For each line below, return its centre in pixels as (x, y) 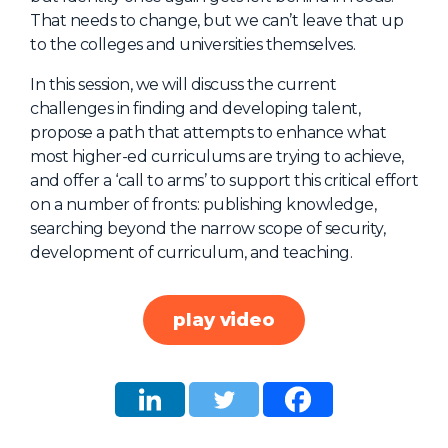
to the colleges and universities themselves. (192, 45)
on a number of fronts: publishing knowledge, (203, 205)
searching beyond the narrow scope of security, (207, 229)
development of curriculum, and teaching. (191, 253)
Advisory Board (300, 96)
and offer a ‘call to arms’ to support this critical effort (224, 181)
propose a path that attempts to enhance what (208, 133)
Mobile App (284, 60)
